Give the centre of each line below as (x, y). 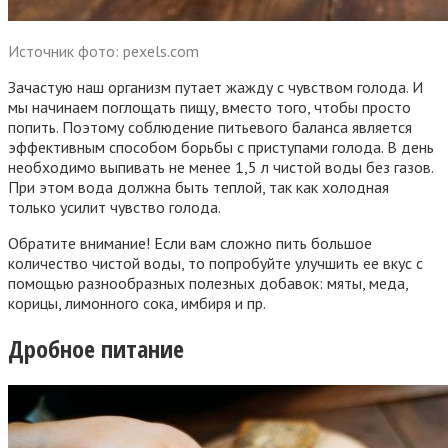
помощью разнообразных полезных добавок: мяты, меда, (208, 282)
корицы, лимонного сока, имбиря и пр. (137, 302)
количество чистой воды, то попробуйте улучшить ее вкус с (215, 262)
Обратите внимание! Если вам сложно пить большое (190, 242)
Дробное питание (96, 349)
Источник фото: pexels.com (103, 50)
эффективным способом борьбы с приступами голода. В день (221, 146)
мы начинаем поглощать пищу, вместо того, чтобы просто (209, 106)
